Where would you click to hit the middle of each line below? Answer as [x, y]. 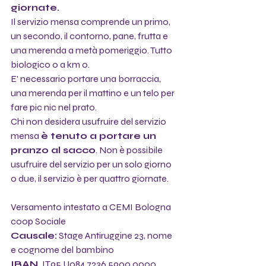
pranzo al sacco [53, 150]
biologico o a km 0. [50, 64]
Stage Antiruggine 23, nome [115, 235]
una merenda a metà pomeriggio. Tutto [92, 50]
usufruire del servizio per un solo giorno [92, 164]
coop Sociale [38, 221]
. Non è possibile [130, 150]
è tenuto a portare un [100, 135]
